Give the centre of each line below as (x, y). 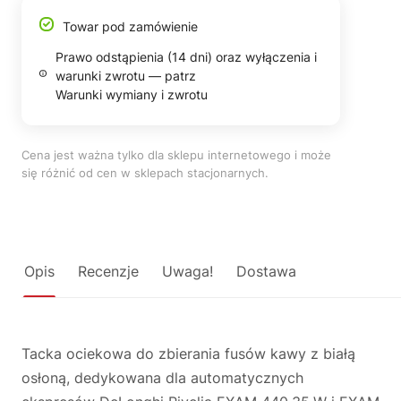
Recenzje (108, 271)
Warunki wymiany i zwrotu (131, 94)
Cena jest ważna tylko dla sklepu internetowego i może (176, 155)
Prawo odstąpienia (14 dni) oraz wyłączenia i (186, 57)
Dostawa (266, 271)
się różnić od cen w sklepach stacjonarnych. (145, 173)
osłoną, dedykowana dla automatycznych (162, 378)
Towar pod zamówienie (130, 26)
